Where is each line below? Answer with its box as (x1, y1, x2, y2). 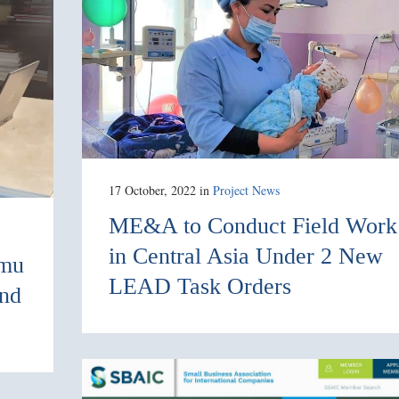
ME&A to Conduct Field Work (109, 212, 397, 239)
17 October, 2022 (109, 181, 196, 199)
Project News (213, 181, 280, 199)
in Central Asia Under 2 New (109, 242, 383, 269)
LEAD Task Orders (109, 273, 291, 299)
